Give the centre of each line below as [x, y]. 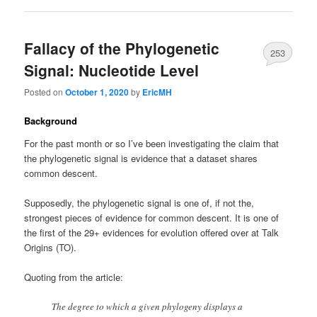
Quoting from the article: [74, 277]
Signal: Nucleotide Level [112, 70]
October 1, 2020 [97, 92]
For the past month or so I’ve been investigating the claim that [152, 143]
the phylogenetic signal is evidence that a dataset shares [141, 158]
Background [51, 121]
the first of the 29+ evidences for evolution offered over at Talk [152, 232]
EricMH [157, 92]
